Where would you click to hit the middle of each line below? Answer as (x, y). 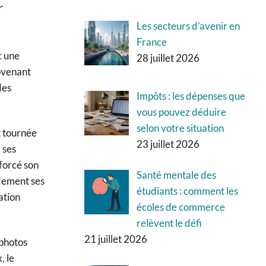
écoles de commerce (180, 207)
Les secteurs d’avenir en (188, 26)
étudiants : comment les (187, 191)
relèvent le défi (169, 223)
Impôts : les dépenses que (191, 96)
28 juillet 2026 (168, 58)
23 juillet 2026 (168, 144)
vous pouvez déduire (181, 112)
